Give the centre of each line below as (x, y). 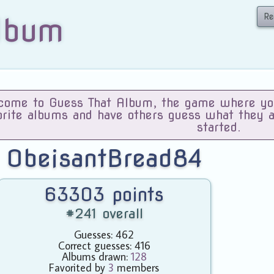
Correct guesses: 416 (104, 246)
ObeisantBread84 (104, 158)
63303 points (104, 194)
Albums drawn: (96, 257)
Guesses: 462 (104, 235)
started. (219, 127)
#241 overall (104, 213)
